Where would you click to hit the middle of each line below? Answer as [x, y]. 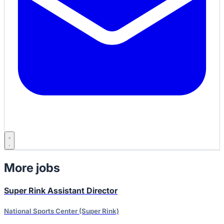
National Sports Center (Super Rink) [61, 211]
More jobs [32, 168]
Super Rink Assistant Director [61, 191]
